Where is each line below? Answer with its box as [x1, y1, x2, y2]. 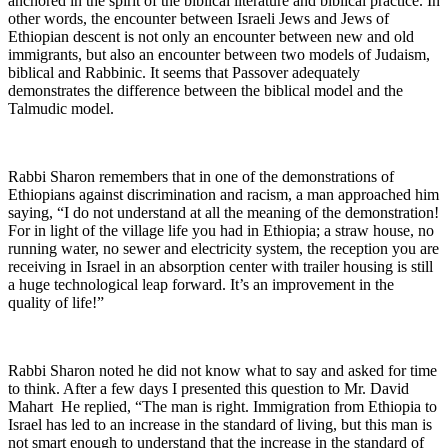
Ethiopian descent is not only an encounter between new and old [8, 28, 414, 46]
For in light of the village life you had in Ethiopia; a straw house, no [8, 222, 434, 240]
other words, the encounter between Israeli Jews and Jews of [8, 10, 389, 28]
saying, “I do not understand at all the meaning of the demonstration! [8, 204, 439, 222]
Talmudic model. [8, 100, 114, 118]
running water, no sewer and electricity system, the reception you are [8, 240, 439, 258]
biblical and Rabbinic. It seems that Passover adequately [8, 64, 360, 82]
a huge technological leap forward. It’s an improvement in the [8, 276, 394, 294]
